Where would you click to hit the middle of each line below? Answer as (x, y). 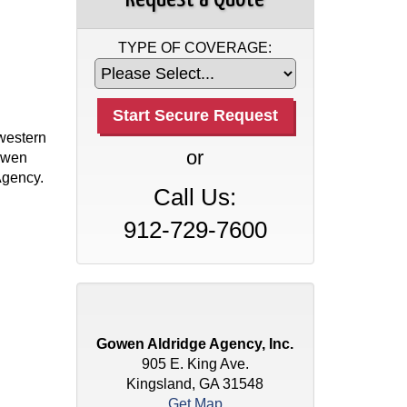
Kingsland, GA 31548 (195, 384)
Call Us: (195, 197)
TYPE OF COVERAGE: (195, 48)
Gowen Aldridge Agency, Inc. (195, 344)
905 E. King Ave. (195, 364)
